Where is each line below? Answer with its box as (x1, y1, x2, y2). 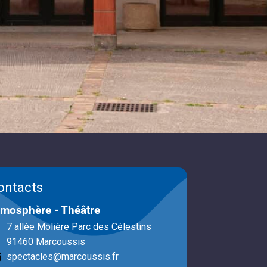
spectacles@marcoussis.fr (7, 251, 119, 263)
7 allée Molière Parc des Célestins (7, 221, 152, 233)
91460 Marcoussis (7, 236, 86, 248)
